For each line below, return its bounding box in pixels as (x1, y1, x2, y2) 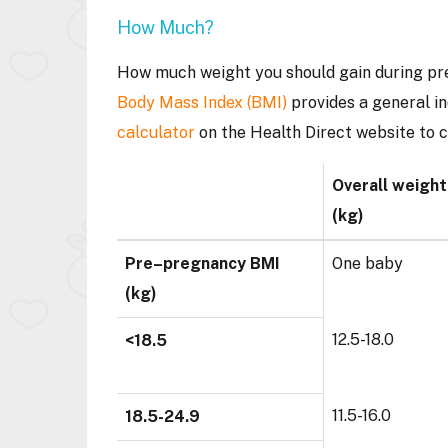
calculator (117, 123, 195, 142)
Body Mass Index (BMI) (117, 93, 287, 112)
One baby (332, 254, 407, 273)
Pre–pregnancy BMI (125, 254, 280, 273)
